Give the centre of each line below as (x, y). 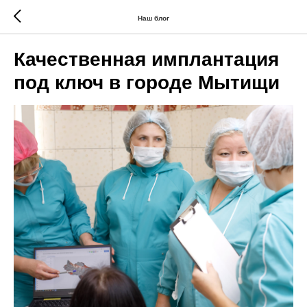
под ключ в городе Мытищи (147, 83)
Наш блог (153, 18)
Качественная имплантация (146, 59)
